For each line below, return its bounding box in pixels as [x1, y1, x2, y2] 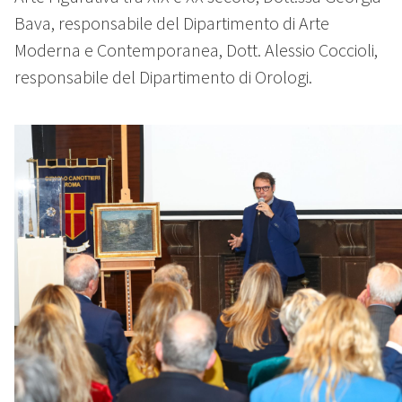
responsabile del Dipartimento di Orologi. [14, 66, 312, 89]
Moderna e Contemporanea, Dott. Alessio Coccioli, [14, 39, 378, 62]
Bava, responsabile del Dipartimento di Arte [14, 12, 329, 35]
